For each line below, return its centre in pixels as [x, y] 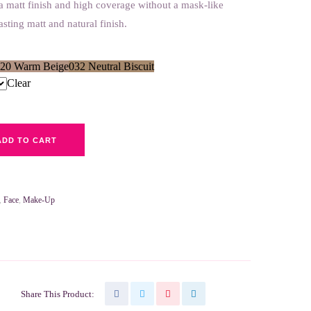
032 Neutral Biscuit [111, 66]
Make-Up [39, 200]
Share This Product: [58, 294]
